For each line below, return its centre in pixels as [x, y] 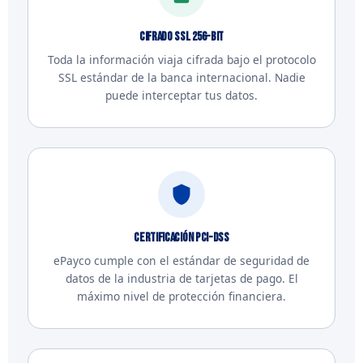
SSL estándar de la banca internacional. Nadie [181, 77]
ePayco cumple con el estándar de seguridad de [181, 261]
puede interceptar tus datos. [181, 95]
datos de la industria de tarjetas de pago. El [181, 278]
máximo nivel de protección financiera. [181, 296]
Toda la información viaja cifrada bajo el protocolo [181, 60]
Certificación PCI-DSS [181, 238]
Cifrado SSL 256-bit [181, 37]
